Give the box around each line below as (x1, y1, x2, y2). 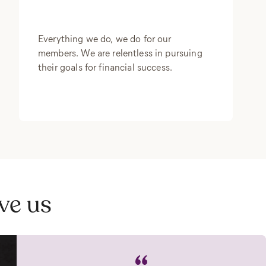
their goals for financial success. (38, 61, 173, 73)
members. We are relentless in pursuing (38, 46, 202, 59)
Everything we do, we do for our (38, 32, 172, 45)
